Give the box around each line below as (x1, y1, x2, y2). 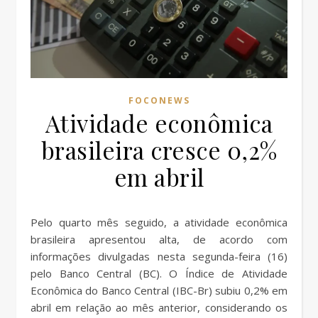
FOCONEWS (128, 94, 190, 107)
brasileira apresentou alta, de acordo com (31, 232, 287, 247)
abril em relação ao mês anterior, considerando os (31, 300, 287, 315)
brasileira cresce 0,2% (40, 134, 278, 166)
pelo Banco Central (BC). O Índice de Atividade (31, 266, 287, 281)
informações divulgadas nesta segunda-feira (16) (31, 249, 287, 264)
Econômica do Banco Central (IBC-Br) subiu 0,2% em (31, 283, 287, 298)
